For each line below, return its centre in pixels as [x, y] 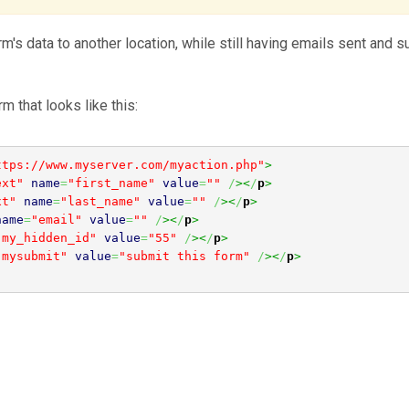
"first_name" [111, 183]
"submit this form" [184, 256]
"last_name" [100, 201]
